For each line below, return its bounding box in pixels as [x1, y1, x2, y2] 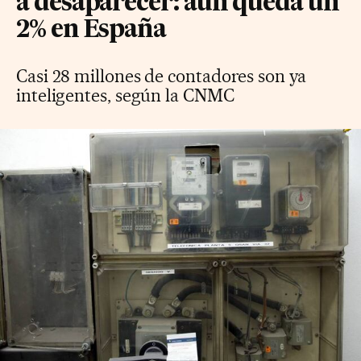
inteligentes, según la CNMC [16, 84, 234, 106]
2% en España [16, 18, 167, 43]
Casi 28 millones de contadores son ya [16, 64, 306, 86]
